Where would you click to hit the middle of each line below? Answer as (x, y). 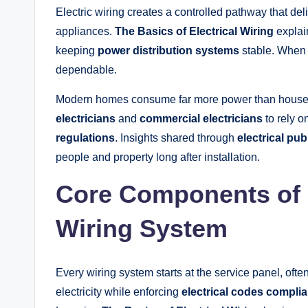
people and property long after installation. (158, 157)
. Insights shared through (176, 138)
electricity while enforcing (119, 292)
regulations (85, 138)
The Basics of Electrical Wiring (194, 32)
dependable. (86, 70)
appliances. (85, 32)
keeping (77, 51)
